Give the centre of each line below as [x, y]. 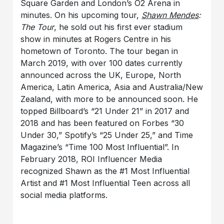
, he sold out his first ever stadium [118, 27]
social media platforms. [65, 195]
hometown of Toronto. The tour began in [99, 51]
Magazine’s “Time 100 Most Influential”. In [100, 147]
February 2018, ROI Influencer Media [91, 159]
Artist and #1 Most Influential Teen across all [105, 183]
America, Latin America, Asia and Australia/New [112, 87]
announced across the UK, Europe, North [101, 75]
